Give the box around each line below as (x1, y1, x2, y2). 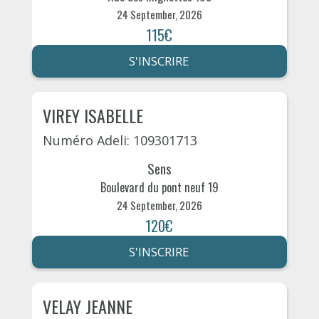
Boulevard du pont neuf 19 (100, 178, 219, 196)
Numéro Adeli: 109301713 (42, 131, 197, 149)
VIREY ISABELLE (42, 102, 143, 128)
